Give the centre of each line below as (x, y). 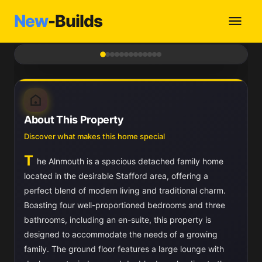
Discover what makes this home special (94, 136)
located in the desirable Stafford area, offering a (116, 176)
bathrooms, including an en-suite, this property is (118, 220)
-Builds (75, 21)
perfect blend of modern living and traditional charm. (125, 190)
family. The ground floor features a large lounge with (124, 249)
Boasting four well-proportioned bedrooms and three (125, 205)
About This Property (74, 120)
